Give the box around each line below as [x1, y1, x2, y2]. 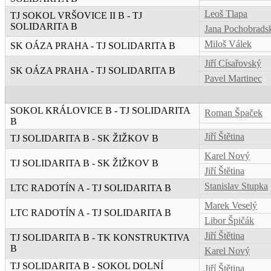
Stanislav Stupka [204, 181, 268, 192]
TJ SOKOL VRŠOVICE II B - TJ [10, 10, 142, 21]
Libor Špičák [204, 215, 254, 226]
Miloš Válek [204, 39, 252, 50]
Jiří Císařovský [204, 58, 261, 69]
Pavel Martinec [204, 73, 262, 84]
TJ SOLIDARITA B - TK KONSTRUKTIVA [10, 232, 190, 243]
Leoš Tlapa [204, 8, 247, 19]
